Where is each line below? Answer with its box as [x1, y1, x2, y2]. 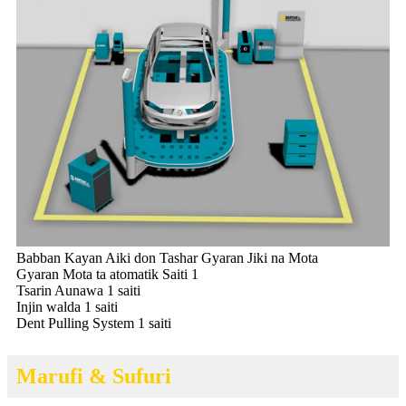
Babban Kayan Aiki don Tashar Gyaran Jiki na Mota [16, 250, 318, 266]
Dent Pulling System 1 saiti [16, 315, 171, 332]
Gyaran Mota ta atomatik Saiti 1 [16, 266, 198, 283]
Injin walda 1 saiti [16, 299, 118, 315]
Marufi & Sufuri [16, 364, 171, 389]
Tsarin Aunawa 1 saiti [16, 283, 140, 299]
